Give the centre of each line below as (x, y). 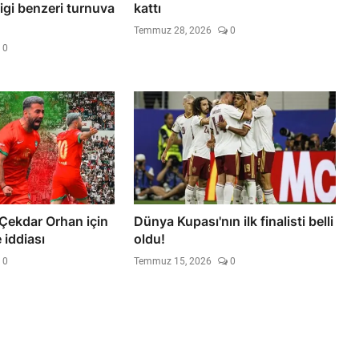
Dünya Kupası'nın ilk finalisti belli (234, 221)
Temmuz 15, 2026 (173, 261)
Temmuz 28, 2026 (173, 30)
